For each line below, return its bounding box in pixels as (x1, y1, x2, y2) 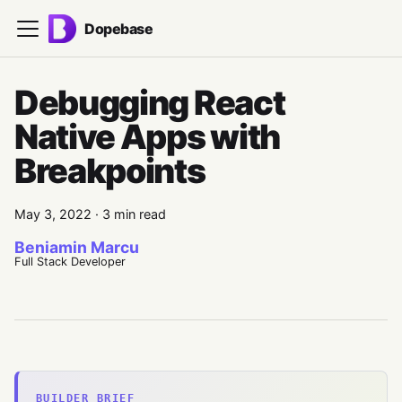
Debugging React (14, 83, 285, 123)
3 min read (102, 206, 166, 222)
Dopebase (84, 19, 153, 38)
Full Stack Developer (14, 255, 126, 268)
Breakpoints (14, 151, 205, 191)
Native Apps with (14, 117, 280, 157)
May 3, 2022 (14, 206, 92, 222)
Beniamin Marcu (14, 238, 139, 257)
